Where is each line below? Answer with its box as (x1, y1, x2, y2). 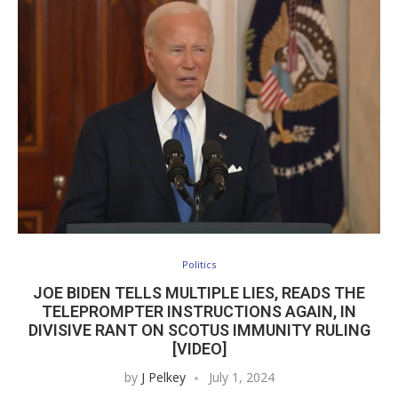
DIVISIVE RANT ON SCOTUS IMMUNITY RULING (28, 321, 370, 340)
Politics (182, 258, 216, 272)
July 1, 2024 (208, 369, 275, 386)
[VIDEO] (171, 339, 227, 359)
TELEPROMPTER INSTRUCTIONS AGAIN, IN (42, 302, 356, 322)
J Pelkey (140, 369, 186, 386)
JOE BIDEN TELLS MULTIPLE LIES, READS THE (33, 283, 365, 303)
